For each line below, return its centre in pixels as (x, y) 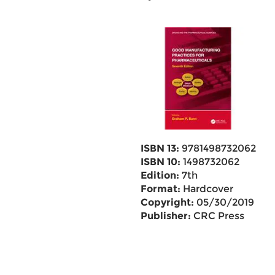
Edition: (160, 175)
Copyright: (167, 202)
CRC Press (217, 216)
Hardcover (207, 189)
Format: (160, 189)
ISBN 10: (160, 162)
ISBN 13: (160, 148)
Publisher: (165, 216)
